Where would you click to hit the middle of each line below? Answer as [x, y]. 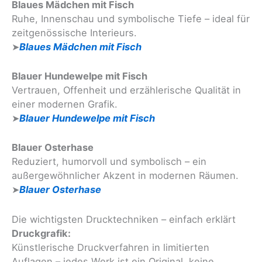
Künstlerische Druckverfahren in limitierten [111, 247]
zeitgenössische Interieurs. [74, 32]
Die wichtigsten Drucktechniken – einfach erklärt [124, 219]
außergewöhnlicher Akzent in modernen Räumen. [125, 176]
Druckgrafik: [41, 233]
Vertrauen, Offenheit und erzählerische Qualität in [126, 90]
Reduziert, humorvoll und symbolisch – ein [109, 162]
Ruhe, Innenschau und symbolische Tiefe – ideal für [131, 18]
